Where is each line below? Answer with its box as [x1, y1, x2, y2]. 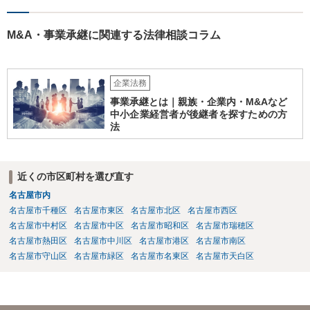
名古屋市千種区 [8, 205, 67, 215]
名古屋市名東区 [130, 250, 189, 261]
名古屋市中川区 [73, 235, 132, 246]
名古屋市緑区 [73, 250, 124, 261]
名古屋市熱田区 [8, 235, 67, 246]
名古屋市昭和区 [130, 220, 189, 230]
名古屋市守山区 [8, 250, 67, 261]
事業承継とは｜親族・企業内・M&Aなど [110, 95, 287, 107]
